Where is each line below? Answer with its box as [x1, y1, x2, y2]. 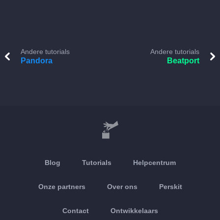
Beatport [167, 56, 199, 65]
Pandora [21, 56, 53, 65]
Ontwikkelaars [110, 207, 158, 215]
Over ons [107, 183, 137, 191]
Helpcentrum [133, 159, 176, 166]
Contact [62, 207, 89, 215]
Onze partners [38, 183, 85, 191]
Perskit [159, 183, 182, 191]
